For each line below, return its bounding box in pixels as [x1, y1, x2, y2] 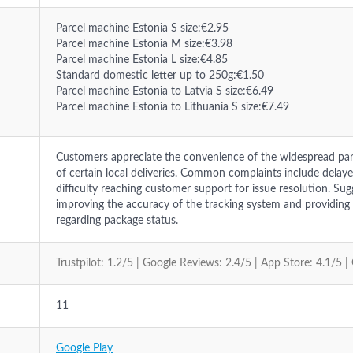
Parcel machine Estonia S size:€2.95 [56, 23, 229, 34]
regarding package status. [56, 215, 178, 226]
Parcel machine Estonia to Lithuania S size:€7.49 [56, 102, 289, 113]
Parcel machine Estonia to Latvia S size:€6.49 [56, 86, 273, 97]
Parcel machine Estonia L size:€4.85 [56, 54, 228, 65]
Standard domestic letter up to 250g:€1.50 [56, 70, 264, 81]
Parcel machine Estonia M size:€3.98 [56, 39, 232, 50]
